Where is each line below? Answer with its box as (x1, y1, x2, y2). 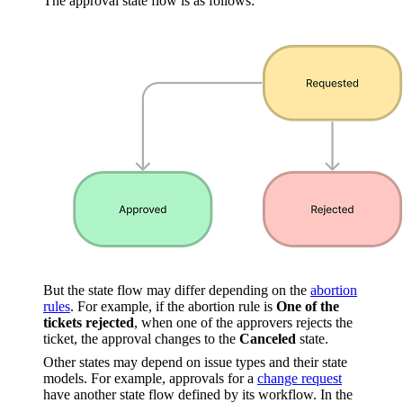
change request (257, 371, 342, 387)
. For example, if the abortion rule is (70, 299, 276, 315)
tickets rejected (43, 315, 134, 331)
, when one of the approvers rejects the (134, 315, 353, 331)
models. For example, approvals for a (43, 371, 257, 387)
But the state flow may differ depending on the (43, 282, 310, 299)
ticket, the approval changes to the (43, 331, 239, 347)
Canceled (239, 331, 296, 347)
